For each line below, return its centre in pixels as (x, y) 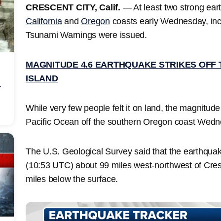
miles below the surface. (72, 179)
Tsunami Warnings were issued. (86, 35)
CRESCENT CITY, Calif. (73, 7)
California (44, 21)
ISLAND (42, 78)
